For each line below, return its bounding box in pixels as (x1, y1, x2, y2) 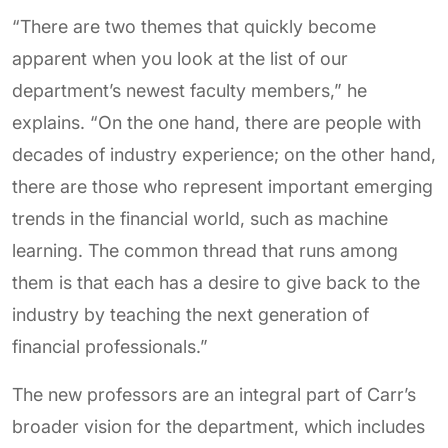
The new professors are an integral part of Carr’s (12, 384, 416, 405)
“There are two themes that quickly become (12, 16, 376, 37)
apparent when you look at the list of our (12, 48, 348, 69)
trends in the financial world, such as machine (12, 208, 388, 229)
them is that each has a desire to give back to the (12, 272, 420, 293)
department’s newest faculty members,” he (12, 80, 367, 101)
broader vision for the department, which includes (12, 416, 425, 437)
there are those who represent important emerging (12, 176, 433, 197)
